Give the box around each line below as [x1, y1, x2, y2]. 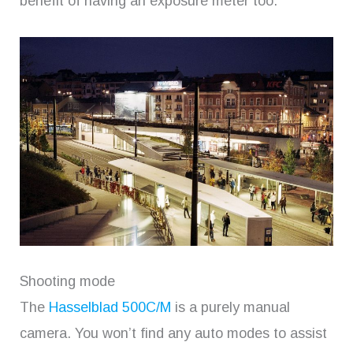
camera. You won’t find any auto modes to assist [20, 325, 327, 341]
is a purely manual [171, 299, 290, 315]
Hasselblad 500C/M [49, 299, 171, 315]
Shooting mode [20, 273, 115, 289]
